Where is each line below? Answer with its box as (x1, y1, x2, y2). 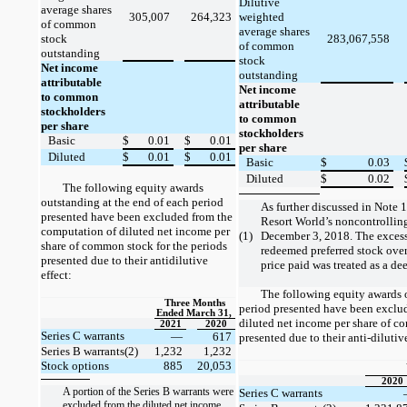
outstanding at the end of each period (41, 194, 223, 209)
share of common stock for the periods (41, 238, 227, 253)
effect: (41, 267, 72, 282)
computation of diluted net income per (41, 223, 230, 238)
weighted (239, 9, 284, 24)
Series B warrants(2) (41, 343, 138, 358)
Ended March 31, (155, 307, 234, 318)
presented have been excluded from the (41, 209, 233, 223)
